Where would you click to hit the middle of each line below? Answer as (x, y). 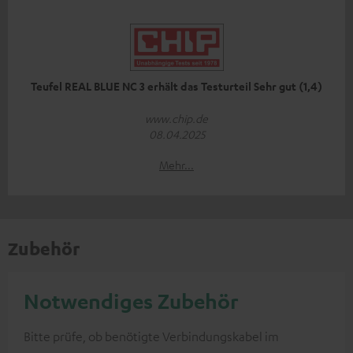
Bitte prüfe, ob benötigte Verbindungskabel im (151, 337)
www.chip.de (176, 119)
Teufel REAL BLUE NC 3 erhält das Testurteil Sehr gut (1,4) (176, 87)
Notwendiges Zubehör (131, 301)
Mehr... (176, 165)
